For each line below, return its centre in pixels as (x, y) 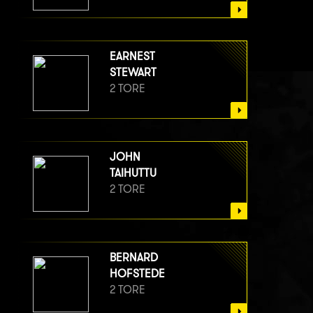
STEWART (133, 73)
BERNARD (134, 258)
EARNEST (132, 57)
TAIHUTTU (133, 173)
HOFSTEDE (137, 274)
